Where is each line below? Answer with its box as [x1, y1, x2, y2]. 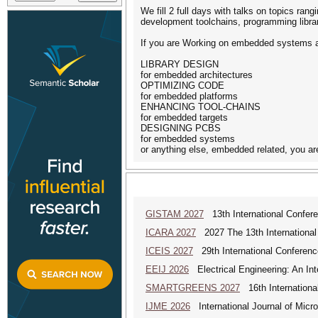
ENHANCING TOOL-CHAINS [141, 102, 261, 112]
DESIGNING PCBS [141, 123, 221, 133]
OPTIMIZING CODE [141, 80, 224, 91]
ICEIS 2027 [146, 246, 193, 256]
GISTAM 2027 [146, 209, 204, 219]
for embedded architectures [141, 70, 253, 80]
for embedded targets [141, 112, 228, 123]
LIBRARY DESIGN [141, 59, 219, 70]
